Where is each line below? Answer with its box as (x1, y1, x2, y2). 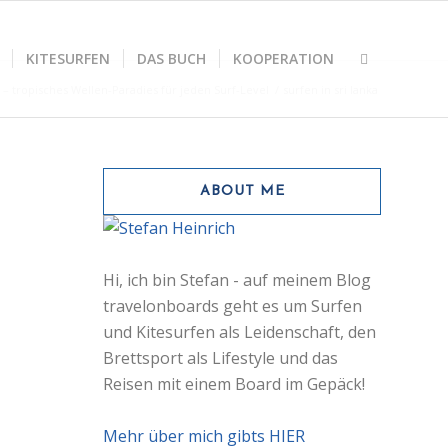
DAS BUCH (137, 49, 206, 68)
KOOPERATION (233, 49, 334, 68)
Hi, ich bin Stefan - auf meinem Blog (103, 269, 372, 291)
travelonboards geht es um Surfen (103, 295, 363, 317)
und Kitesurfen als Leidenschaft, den (103, 321, 377, 343)
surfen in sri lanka (283, 82, 378, 97)
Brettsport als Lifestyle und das (103, 347, 339, 369)
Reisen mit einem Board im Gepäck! (103, 373, 366, 395)
